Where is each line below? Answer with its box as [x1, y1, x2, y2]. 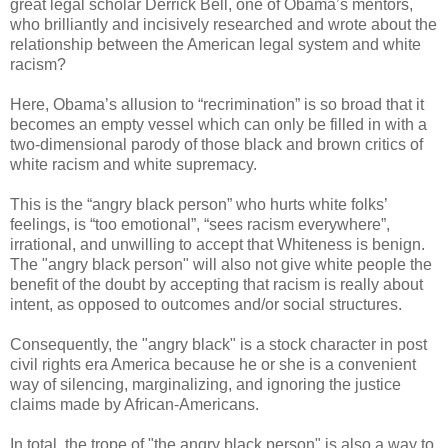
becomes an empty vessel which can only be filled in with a [10, 116, 427, 134]
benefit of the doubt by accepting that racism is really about [10, 276, 423, 294]
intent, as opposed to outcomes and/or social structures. [10, 296, 402, 314]
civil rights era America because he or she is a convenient [10, 356, 416, 374]
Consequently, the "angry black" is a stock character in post [10, 336, 427, 354]
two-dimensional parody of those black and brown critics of [10, 136, 423, 154]
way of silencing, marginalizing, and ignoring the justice [10, 376, 401, 394]
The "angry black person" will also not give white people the [10, 256, 432, 274]
